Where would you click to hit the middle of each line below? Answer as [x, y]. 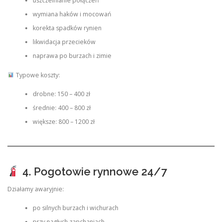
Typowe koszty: [37, 75]
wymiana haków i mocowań [72, 14]
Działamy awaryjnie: [36, 189]
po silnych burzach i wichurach [75, 208]
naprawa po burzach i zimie [72, 56]
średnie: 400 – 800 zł [61, 108]
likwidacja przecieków [64, 42]
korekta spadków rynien [67, 28]
